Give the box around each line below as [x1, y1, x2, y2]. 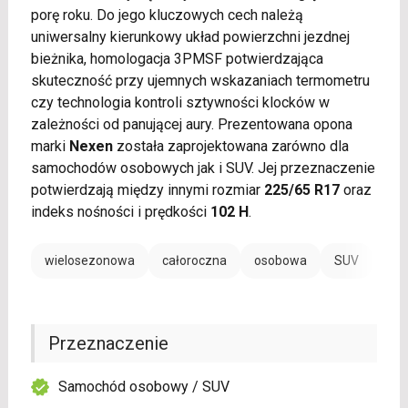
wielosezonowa [44, 253, 135, 269]
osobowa [253, 253, 307, 269]
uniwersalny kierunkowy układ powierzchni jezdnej [30, 28, 350, 46]
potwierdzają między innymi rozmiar [30, 181, 264, 199]
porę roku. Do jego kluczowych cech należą [30, 6, 303, 25]
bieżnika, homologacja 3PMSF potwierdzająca [30, 50, 323, 68]
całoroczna [161, 253, 227, 269]
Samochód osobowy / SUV [57, 378, 229, 396]
